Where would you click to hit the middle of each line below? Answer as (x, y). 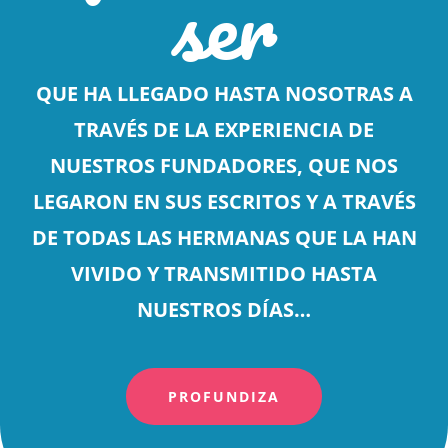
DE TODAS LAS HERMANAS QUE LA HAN (224, 238)
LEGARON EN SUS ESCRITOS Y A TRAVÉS (224, 202)
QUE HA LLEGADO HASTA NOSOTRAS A (224, 94)
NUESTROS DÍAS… (224, 310)
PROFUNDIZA (224, 397)
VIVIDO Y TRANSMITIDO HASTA (224, 274)
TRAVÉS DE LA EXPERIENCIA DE (224, 130)
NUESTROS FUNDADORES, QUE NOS (224, 166)
